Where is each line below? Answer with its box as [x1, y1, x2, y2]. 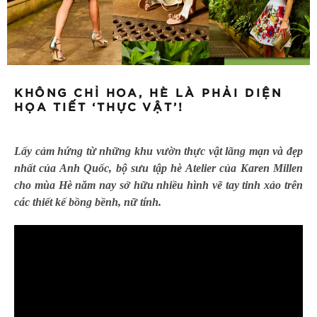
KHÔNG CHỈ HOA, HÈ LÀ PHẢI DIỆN [14, 87, 283, 99]
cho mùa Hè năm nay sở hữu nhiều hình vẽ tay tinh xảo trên [14, 178, 303, 191]
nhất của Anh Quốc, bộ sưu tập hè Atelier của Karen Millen [14, 161, 303, 174]
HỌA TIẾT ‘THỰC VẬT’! [14, 101, 184, 113]
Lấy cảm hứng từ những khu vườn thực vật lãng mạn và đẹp [14, 144, 303, 157]
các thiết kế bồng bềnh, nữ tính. [14, 195, 167, 208]
